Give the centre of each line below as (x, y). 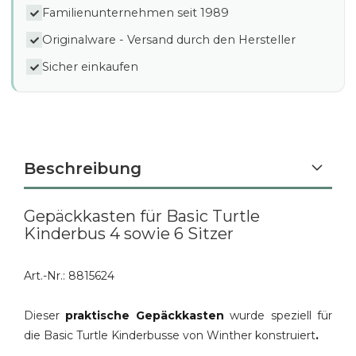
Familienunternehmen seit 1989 (135, 12)
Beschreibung (83, 168)
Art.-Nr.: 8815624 (69, 276)
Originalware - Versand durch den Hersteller (169, 39)
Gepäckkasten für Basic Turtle (142, 216)
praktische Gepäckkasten (148, 315)
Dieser (45, 315)
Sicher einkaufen (90, 66)
